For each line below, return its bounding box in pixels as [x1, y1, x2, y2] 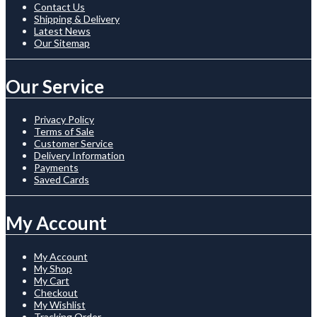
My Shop [34, 262, 72, 275]
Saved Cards [34, 173, 89, 186]
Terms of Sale [34, 125, 94, 138]
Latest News [34, 25, 91, 38]
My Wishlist [34, 298, 86, 311]
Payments [34, 161, 79, 174]
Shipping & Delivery [34, 13, 120, 25]
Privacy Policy [34, 113, 94, 126]
